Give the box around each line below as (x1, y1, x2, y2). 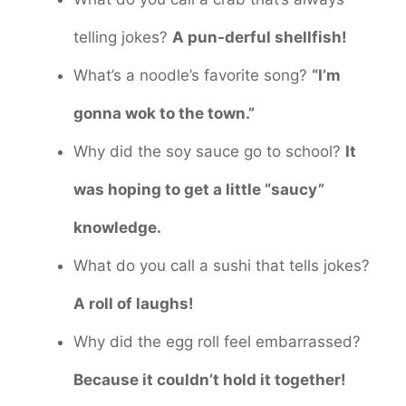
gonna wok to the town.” (73, 104, 255, 123)
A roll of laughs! (73, 295, 194, 314)
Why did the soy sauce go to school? (73, 142, 345, 161)
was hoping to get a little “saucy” (73, 180, 324, 199)
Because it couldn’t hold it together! (73, 371, 346, 390)
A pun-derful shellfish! (172, 28, 347, 47)
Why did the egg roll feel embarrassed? (73, 333, 361, 352)
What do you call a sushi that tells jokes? (73, 256, 370, 275)
